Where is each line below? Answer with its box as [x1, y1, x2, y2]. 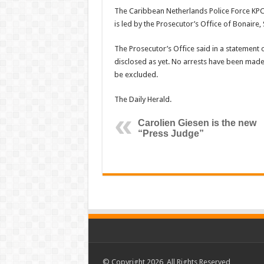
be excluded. [114, 70, 158, 79]
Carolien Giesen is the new [137, 118, 256, 128]
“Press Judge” [137, 128, 204, 138]
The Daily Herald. [114, 95, 171, 104]
